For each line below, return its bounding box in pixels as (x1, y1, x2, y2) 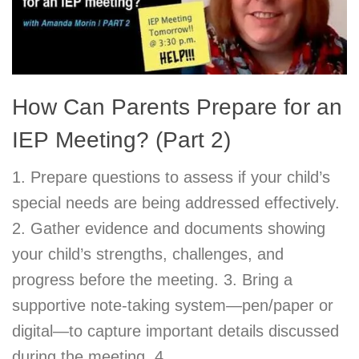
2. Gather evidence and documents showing (12, 220, 325, 237)
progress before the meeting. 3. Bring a (12, 271, 292, 288)
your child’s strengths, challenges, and (12, 245, 284, 263)
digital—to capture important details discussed (12, 322, 339, 340)
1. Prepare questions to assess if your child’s (12, 168, 330, 186)
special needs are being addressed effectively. (12, 194, 340, 212)
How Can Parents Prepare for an (12, 95, 342, 119)
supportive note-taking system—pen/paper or (12, 296, 333, 314)
